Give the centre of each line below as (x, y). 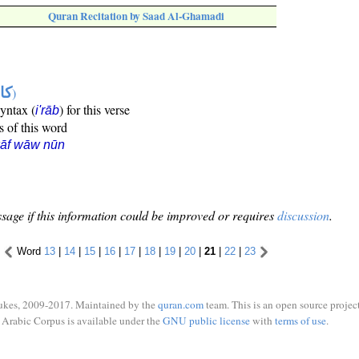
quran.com (181, 305)
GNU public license (206, 320)
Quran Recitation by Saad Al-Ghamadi (136, 16)
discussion (303, 216)
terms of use (300, 320)
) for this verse (95, 110)
